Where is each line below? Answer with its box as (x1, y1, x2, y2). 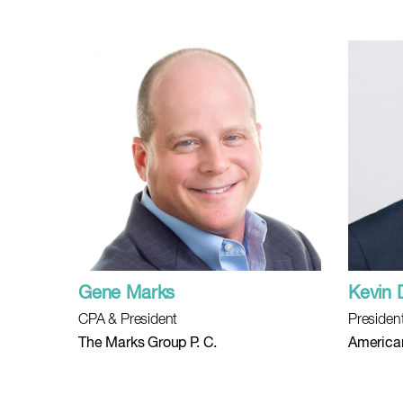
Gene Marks (78, 284, 175, 303)
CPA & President (78, 313, 178, 327)
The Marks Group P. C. (78, 336, 218, 351)
